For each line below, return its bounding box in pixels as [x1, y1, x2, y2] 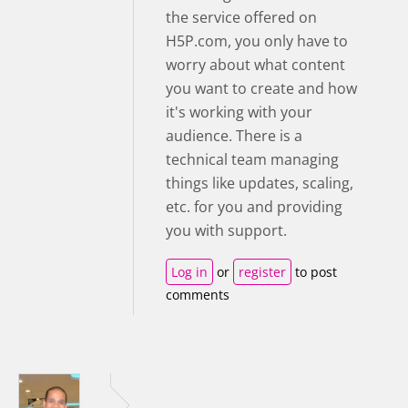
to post [291, 263, 337, 281]
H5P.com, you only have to [166, 31, 348, 52]
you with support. [166, 220, 287, 241]
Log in [171, 263, 208, 281]
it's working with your [166, 102, 312, 123]
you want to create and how [166, 78, 357, 99]
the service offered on [166, 7, 317, 28]
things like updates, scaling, [166, 173, 353, 194]
